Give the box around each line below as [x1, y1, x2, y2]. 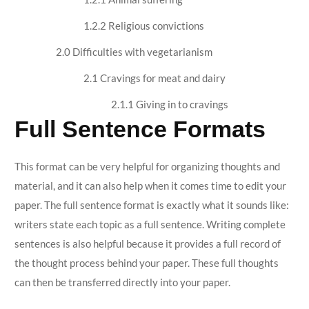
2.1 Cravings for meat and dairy [83, 72, 226, 84]
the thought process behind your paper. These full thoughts [14, 257, 279, 269]
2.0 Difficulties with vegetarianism [55, 46, 212, 58]
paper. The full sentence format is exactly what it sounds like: [14, 199, 289, 211]
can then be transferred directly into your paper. [14, 276, 230, 288]
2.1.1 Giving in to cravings [110, 98, 228, 110]
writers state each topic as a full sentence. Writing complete [14, 218, 286, 230]
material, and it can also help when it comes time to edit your [14, 179, 286, 192]
